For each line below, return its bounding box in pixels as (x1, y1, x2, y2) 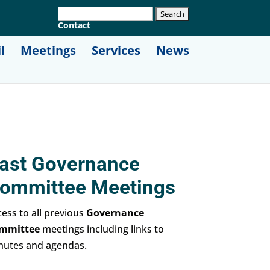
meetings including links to (39, 222, 164, 236)
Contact (57, 19, 90, 31)
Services (91, 42, 140, 58)
